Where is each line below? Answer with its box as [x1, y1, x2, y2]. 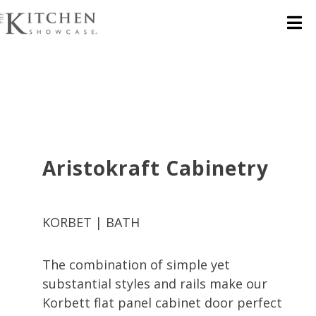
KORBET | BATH [42, 214, 140, 231]
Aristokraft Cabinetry [42, 154, 269, 181]
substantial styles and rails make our [42, 275, 267, 292]
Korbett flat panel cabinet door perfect [42, 294, 282, 311]
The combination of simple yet [42, 256, 230, 273]
